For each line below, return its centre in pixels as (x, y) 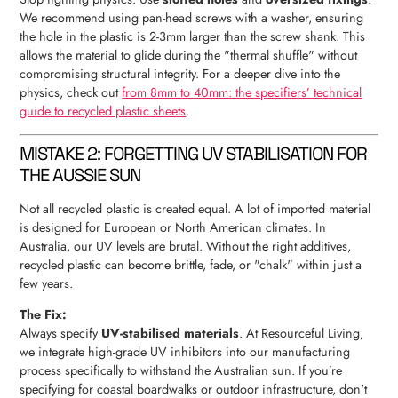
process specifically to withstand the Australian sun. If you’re (181, 371)
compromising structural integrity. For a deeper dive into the (180, 74)
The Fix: (44, 315)
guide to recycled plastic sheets (103, 111)
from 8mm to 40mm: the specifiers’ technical (242, 93)
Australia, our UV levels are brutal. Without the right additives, (186, 246)
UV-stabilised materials (171, 334)
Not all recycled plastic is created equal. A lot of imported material (195, 208)
